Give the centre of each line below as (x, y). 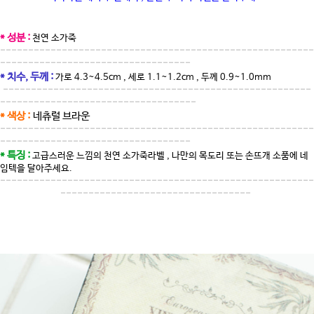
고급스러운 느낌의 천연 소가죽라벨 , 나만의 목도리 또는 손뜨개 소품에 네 (170, 156)
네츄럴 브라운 (60, 117)
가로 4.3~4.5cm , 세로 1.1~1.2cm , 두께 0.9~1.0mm (163, 78)
